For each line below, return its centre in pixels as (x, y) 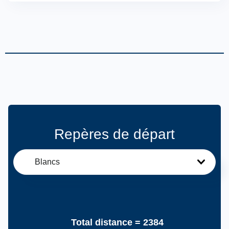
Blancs (47, 162)
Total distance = (104, 222)
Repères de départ (114, 134)
